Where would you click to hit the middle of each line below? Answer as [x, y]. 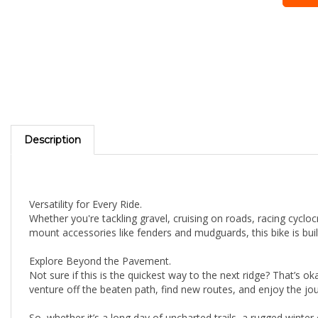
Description [53, 123]
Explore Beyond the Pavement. [100, 244]
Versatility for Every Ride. [86, 187]
